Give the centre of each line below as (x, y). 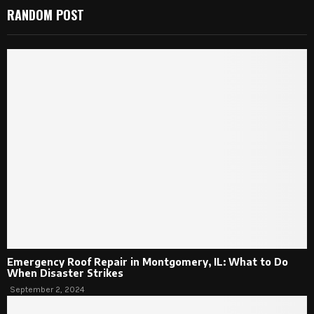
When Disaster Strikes (65, 273)
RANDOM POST (46, 14)
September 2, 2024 (47, 290)
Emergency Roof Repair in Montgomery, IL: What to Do (148, 262)
